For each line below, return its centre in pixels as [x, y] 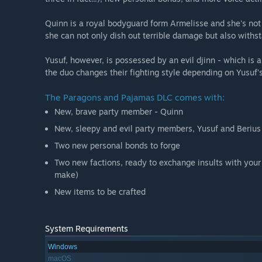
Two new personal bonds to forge [117, 146]
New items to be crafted [100, 192]
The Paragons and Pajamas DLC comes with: [135, 98]
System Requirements [87, 229]
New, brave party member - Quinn [119, 112]
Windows [63, 247]
